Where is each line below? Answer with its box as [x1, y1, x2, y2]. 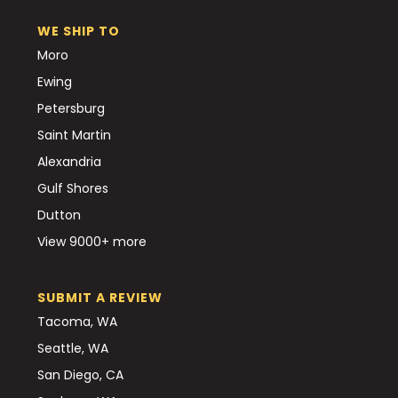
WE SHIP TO [37, 21, 120, 40]
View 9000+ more [37, 232, 147, 251]
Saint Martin [37, 125, 111, 144]
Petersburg [37, 99, 105, 117]
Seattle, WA [37, 338, 108, 357]
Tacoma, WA [37, 312, 117, 330]
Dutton [37, 205, 81, 224]
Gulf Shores [37, 179, 108, 197]
